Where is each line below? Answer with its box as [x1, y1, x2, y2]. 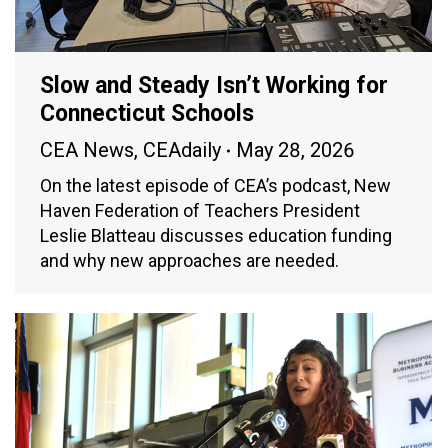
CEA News [40, 138, 134, 163]
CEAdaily [143, 138, 221, 163]
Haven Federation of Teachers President [40, 200, 360, 222]
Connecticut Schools [40, 100, 254, 128]
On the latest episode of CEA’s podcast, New [40, 175, 391, 197]
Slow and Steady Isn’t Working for [40, 72, 388, 100]
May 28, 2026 [236, 138, 354, 163]
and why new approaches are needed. [40, 250, 339, 272]
